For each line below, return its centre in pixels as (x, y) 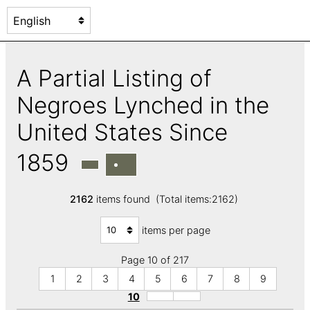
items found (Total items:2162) (167, 199)
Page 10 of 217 (155, 260)
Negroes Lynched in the (143, 105)
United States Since (122, 132)
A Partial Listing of (114, 78)
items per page (176, 230)
